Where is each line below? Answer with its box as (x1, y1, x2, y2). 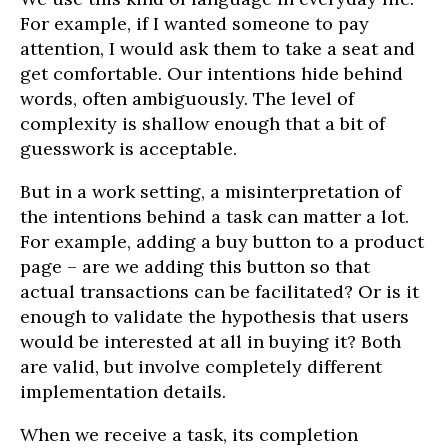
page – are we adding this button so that (20, 255, 370, 279)
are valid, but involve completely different (20, 355, 382, 379)
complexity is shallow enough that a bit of (20, 112, 385, 136)
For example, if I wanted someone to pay (20, 12, 369, 36)
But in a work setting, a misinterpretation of (20, 180, 401, 204)
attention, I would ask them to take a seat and (20, 37, 415, 61)
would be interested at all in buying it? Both (20, 330, 401, 354)
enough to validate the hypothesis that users (20, 305, 409, 329)
